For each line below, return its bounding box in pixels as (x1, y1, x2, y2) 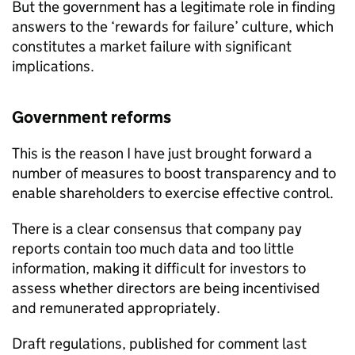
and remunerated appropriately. (12, 299, 220, 317)
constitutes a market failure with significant (12, 37, 292, 55)
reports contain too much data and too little (12, 239, 294, 258)
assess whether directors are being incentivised (12, 279, 320, 297)
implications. (12, 57, 94, 75)
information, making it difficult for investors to (12, 259, 306, 277)
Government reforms (12, 107, 171, 128)
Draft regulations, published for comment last (12, 334, 307, 353)
